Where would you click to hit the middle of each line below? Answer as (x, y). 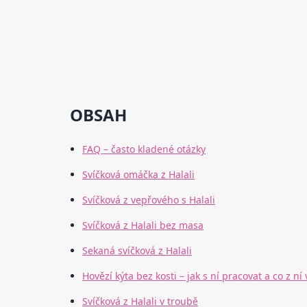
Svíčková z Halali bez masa (143, 225)
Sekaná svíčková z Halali (137, 251)
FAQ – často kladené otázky (144, 149)
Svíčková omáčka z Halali (139, 175)
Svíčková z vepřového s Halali (149, 200)
